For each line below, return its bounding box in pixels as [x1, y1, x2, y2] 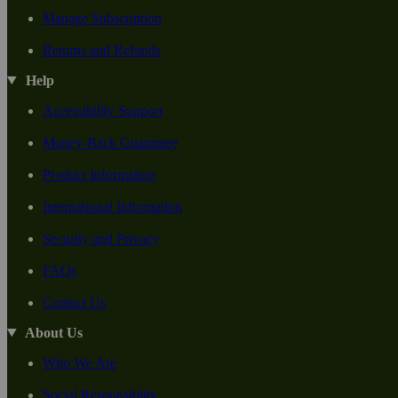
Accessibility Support [43, 102, 163, 118]
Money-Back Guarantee [43, 134, 178, 150]
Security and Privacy [43, 230, 159, 246]
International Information [43, 198, 182, 214]
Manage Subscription [43, 10, 162, 26]
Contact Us [43, 294, 106, 310]
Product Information [43, 166, 155, 182]
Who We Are [43, 354, 116, 370]
